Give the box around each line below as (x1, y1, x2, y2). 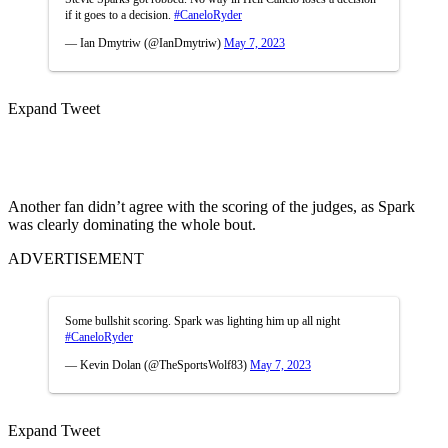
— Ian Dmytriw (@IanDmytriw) (65, 35, 224, 50)
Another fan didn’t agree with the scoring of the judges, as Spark (8, 197, 415, 215)
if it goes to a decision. (65, 7, 174, 22)
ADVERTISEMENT (8, 249, 144, 267)
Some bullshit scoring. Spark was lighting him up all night (65, 313, 340, 328)
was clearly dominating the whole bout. (8, 215, 256, 233)
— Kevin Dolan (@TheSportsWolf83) (65, 357, 250, 372)
